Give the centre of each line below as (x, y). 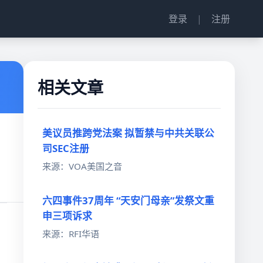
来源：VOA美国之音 (82, 166)
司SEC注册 (66, 149)
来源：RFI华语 (71, 233)
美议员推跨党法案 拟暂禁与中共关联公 (128, 133)
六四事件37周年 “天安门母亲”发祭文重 (128, 200)
